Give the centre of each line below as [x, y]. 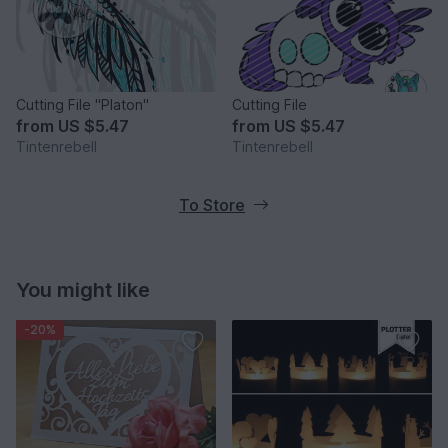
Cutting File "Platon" [82, 104]
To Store [212, 204]
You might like [83, 289]
